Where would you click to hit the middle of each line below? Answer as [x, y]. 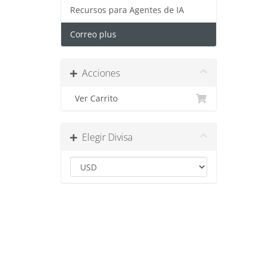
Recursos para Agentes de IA [127, 10]
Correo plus [93, 34]
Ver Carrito [94, 99]
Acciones [99, 73]
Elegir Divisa [105, 137]
